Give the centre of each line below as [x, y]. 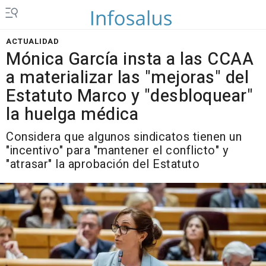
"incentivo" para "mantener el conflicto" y [117, 151]
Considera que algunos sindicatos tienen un [124, 137]
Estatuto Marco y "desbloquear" [129, 96]
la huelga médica [72, 115]
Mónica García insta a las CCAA [130, 59]
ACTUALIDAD [32, 41]
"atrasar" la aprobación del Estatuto [103, 164]
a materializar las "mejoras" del [127, 78]
